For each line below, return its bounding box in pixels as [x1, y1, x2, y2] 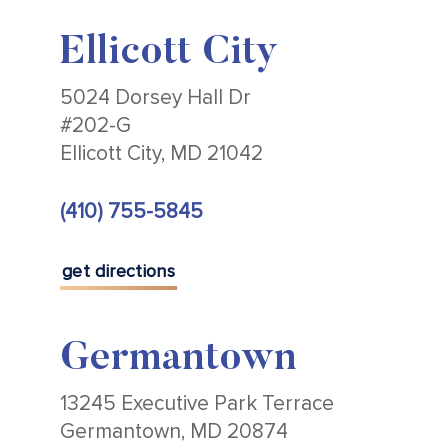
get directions [62, 260, 176, 283]
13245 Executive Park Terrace [60, 391, 334, 417]
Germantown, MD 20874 [60, 419, 288, 445]
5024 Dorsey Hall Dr [60, 85, 251, 111]
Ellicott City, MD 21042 [60, 141, 263, 167]
